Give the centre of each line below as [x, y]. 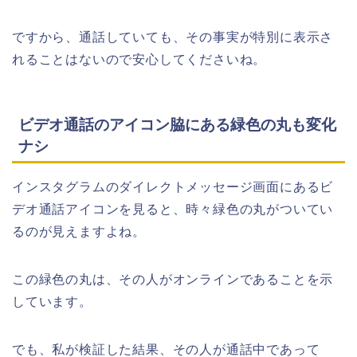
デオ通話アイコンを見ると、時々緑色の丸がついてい [173, 210]
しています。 [52, 302]
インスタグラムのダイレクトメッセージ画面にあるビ [173, 187]
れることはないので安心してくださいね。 [139, 59]
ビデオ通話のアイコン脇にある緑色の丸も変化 [177, 125]
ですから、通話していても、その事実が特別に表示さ [173, 37]
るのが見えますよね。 [79, 232]
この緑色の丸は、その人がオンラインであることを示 [173, 280]
